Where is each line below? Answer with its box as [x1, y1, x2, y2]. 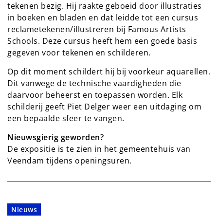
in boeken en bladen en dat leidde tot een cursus [7, 12, 198, 23]
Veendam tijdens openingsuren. [7, 155, 132, 166]
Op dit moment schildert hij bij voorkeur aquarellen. [7, 66, 210, 77]
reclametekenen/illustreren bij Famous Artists [7, 24, 186, 35]
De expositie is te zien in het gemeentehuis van [7, 144, 191, 155]
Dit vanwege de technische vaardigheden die [7, 78, 181, 89]
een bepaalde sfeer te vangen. [7, 113, 125, 124]
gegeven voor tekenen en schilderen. [7, 47, 151, 58]
